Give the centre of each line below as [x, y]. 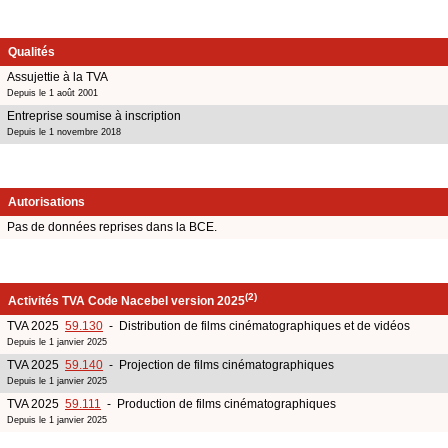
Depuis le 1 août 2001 [52, 92]
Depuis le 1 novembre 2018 [64, 131]
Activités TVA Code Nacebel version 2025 [126, 300]
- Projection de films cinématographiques [218, 364]
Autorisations [46, 201]
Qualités [31, 51]
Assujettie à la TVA [57, 76]
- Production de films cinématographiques [218, 403]
